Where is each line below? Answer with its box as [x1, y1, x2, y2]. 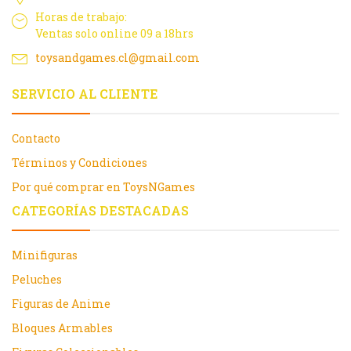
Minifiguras [12, 248, 78, 263]
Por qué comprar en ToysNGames [12, 179, 195, 195]
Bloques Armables [12, 320, 113, 336]
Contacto [12, 131, 60, 147]
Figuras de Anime [12, 296, 110, 312]
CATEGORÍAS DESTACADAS [12, 202, 189, 219]
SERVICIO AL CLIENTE [12, 85, 158, 103]
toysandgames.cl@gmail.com [35, 50, 200, 66]
